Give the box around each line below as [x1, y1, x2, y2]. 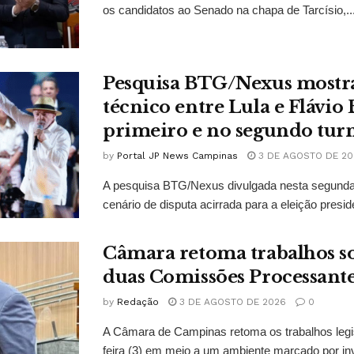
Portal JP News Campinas [117, 149, 238, 161]
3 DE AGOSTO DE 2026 [176, 296, 286, 308]
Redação [117, 296, 159, 308]
